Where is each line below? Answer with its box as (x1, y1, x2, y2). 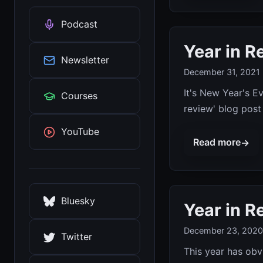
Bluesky (61, 195, 95, 207)
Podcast (61, 18, 97, 30)
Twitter (61, 231, 92, 242)
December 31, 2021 (184, 67, 260, 77)
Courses (61, 90, 97, 102)
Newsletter (61, 54, 109, 66)
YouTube (61, 126, 99, 137)
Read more (193, 136, 241, 149)
